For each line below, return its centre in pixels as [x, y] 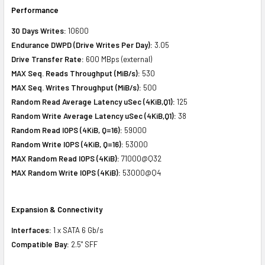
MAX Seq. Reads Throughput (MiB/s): [76, 73]
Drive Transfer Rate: [48, 59]
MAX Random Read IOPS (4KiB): [65, 158]
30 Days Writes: [39, 30]
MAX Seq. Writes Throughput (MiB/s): [76, 87]
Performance [35, 10]
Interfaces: [31, 230]
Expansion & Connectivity [57, 209]
